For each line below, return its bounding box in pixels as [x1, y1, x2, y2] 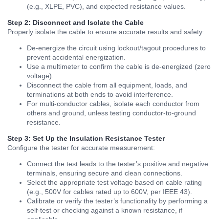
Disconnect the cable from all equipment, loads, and [27, 81, 187, 89]
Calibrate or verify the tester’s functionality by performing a [27, 197, 208, 205]
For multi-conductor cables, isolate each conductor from [27, 99, 199, 108]
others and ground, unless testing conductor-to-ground [27, 109, 196, 117]
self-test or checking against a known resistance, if [27, 206, 182, 214]
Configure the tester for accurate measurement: [7, 143, 155, 152]
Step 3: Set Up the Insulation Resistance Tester [7, 134, 165, 142]
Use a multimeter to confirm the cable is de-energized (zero [27, 62, 211, 70]
